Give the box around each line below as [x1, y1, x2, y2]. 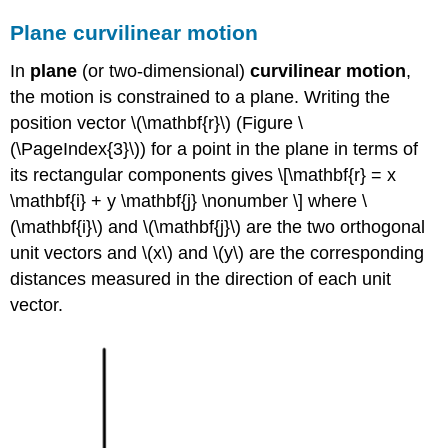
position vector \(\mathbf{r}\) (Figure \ [10, 112, 304, 133]
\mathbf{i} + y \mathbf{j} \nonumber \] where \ [10, 190, 368, 211]
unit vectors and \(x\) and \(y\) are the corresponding [10, 242, 425, 263]
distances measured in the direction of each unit [10, 268, 392, 289]
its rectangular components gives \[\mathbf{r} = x [10, 164, 397, 185]
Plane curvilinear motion [10, 20, 259, 44]
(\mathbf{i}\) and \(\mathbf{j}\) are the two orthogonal [10, 216, 426, 237]
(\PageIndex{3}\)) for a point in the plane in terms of [10, 138, 419, 159]
